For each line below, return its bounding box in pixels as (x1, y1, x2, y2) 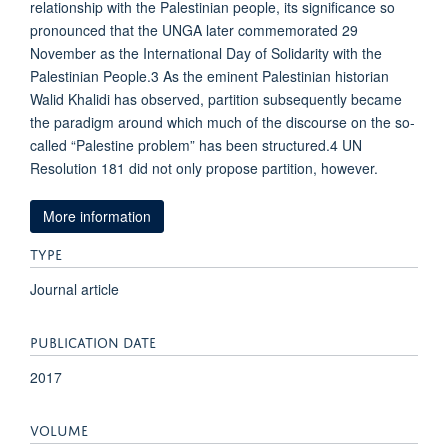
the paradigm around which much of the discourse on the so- (30, 112, 415, 132)
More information (43, 205, 151, 226)
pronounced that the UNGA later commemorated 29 (30, 20, 358, 40)
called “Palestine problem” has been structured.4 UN (30, 135, 362, 155)
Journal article (30, 278, 119, 299)
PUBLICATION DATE (30, 329, 156, 351)
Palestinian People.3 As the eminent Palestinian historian (30, 66, 389, 86)
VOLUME (30, 417, 88, 439)
